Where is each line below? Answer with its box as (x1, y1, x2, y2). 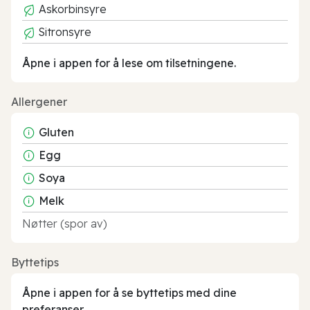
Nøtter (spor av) (22, 216, 107, 230)
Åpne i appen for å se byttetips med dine (22, 285, 237, 300)
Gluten (39, 125, 74, 139)
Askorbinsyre (36, 1, 107, 16)
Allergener (11, 94, 67, 109)
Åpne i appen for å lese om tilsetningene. (22, 55, 236, 70)
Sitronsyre (36, 24, 91, 39)
